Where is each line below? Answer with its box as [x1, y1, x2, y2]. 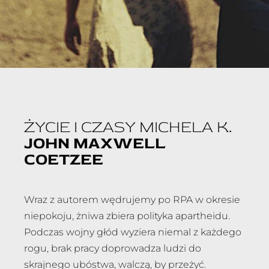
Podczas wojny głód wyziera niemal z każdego [24, 226, 241, 238]
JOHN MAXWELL [24, 133, 166, 153]
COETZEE [24, 149, 103, 169]
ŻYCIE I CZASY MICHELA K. [24, 116, 232, 137]
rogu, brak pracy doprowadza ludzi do [24, 242, 201, 254]
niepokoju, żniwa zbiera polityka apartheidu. [24, 210, 230, 222]
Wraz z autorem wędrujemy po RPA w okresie [24, 193, 240, 205]
